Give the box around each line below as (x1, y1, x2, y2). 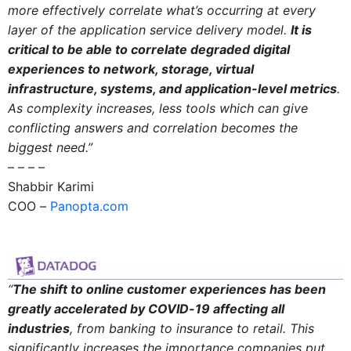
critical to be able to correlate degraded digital (7, 41, 290, 57)
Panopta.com (49, 197, 128, 214)
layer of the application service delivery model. (7, 21, 291, 38)
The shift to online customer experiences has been (12, 281, 326, 298)
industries (7, 320, 70, 337)
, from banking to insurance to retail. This (69, 320, 314, 337)
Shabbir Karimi (7, 178, 94, 194)
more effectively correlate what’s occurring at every (7, 2, 316, 18)
